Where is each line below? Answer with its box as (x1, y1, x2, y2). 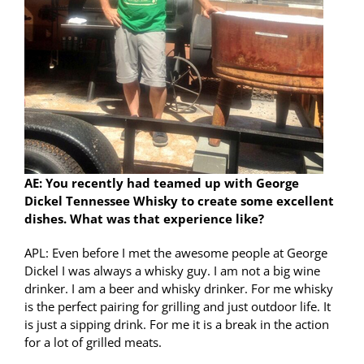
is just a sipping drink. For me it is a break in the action (24, 316, 329, 333)
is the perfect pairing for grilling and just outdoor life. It (24, 298, 331, 315)
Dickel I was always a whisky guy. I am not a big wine (24, 262, 320, 279)
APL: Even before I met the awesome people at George (24, 245, 327, 262)
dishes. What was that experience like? (24, 210, 264, 227)
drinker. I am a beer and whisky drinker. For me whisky (24, 280, 333, 297)
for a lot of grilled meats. (24, 334, 162, 351)
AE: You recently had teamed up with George (24, 175, 299, 192)
